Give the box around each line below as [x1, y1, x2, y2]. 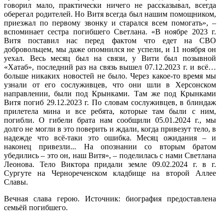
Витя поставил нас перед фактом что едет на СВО [4, 36, 216, 45]
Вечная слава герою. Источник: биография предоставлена [4, 194, 216, 203]
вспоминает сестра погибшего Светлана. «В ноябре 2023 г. [4, 27, 216, 36]
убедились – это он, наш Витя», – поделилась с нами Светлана [4, 151, 216, 160]
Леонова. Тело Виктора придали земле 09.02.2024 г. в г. [4, 160, 216, 168]
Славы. [4, 177, 28, 186]
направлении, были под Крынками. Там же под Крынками [4, 89, 216, 98]
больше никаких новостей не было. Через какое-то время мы [4, 71, 216, 80]
